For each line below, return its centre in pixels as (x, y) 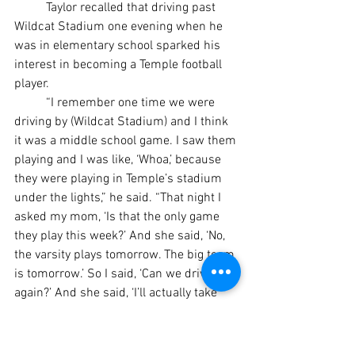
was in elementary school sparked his (119, 46)
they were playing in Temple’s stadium (120, 179)
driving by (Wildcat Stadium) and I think (123, 122)
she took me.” (51, 331)
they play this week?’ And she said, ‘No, (121, 236)
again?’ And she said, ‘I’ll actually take (117, 293)
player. (32, 84)
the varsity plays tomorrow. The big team (126, 255)
